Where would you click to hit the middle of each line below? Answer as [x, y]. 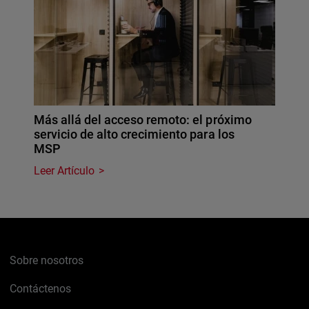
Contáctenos [41, 288]
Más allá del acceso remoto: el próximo [143, 119]
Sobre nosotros [47, 260]
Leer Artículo [64, 170]
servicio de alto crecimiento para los [134, 134]
